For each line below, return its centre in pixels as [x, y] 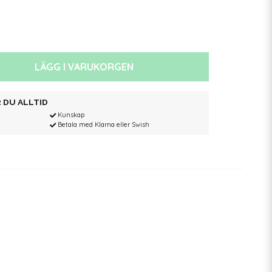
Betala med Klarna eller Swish [103, 124]
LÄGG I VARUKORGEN [84, 67]
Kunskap [71, 115]
